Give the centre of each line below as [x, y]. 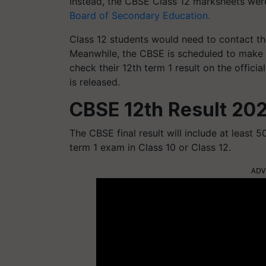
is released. [95, 82]
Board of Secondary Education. [140, 15]
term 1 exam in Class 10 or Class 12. [150, 147]
